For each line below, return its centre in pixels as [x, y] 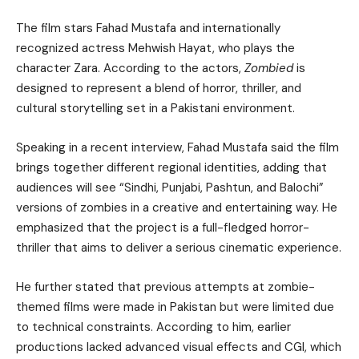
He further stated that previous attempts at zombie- [165, 286]
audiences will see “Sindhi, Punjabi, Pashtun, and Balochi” [170, 187]
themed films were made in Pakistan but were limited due [175, 307]
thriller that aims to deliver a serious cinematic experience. [179, 247]
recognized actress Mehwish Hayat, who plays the [155, 48]
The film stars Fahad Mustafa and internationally [148, 28]
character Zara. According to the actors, [130, 68]
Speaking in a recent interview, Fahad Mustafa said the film [177, 147]
